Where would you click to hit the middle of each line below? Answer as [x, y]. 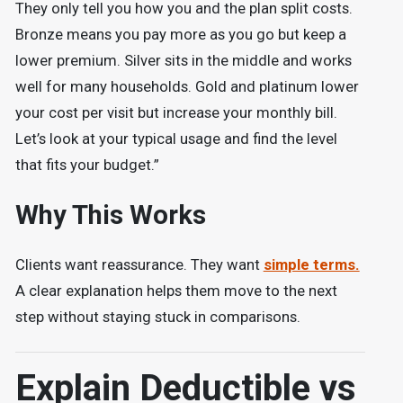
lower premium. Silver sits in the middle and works [183, 60]
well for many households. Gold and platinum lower [187, 86]
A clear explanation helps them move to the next [176, 291]
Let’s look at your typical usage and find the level [176, 139]
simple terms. [311, 265]
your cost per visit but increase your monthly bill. [176, 112]
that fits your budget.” [87, 165]
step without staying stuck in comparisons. [157, 318]
